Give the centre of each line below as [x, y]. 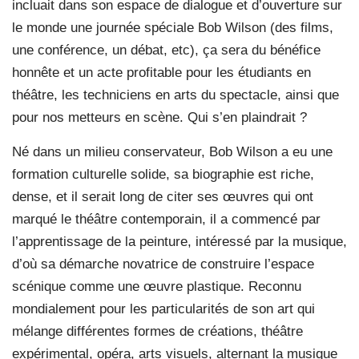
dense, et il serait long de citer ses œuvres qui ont [163, 196]
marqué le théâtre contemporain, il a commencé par [166, 219]
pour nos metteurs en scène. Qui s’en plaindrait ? [159, 117]
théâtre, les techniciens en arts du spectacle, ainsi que [175, 95]
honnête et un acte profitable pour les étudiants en [161, 72]
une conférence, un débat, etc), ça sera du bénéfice [166, 50]
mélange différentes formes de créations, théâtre [157, 331]
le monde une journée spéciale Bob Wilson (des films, [173, 27]
